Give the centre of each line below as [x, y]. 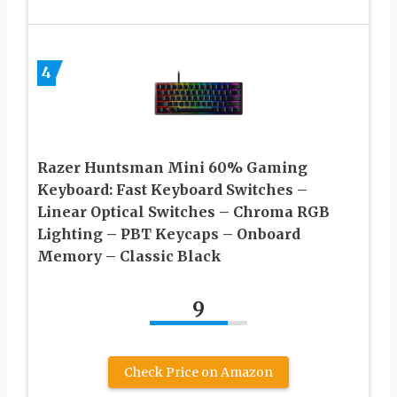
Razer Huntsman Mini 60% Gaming [172, 167]
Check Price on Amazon [198, 372]
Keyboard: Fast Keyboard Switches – [172, 189]
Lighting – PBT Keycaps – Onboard [169, 234]
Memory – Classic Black [129, 256]
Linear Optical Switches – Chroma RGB [183, 211]
